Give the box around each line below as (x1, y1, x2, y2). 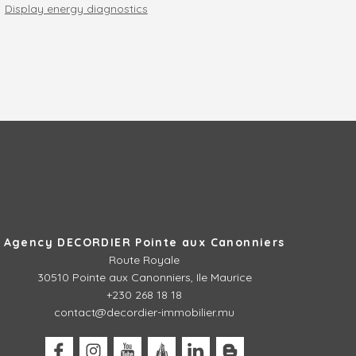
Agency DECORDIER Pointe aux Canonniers (3, 234, 285, 250)
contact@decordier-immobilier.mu (54, 304, 235, 319)
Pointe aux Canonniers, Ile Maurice (72, 269, 252, 284)
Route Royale (109, 252, 180, 267)
